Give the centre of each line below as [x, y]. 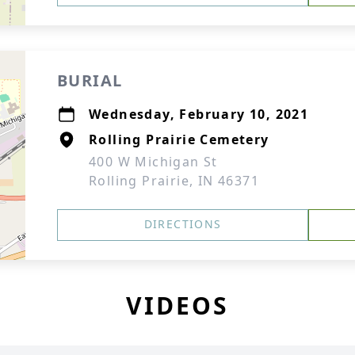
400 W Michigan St [153, 162]
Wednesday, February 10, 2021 [199, 114]
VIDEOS [177, 305]
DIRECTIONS [183, 224]
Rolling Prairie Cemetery [179, 139]
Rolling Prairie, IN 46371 [174, 181]
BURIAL [90, 80]
